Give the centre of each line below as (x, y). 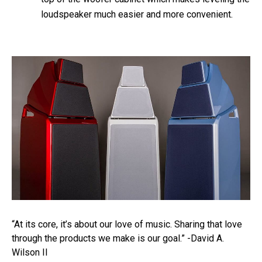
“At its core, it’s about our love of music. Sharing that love (127, 224)
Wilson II (30, 252)
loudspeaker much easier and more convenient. (137, 14)
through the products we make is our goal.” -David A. (118, 238)
